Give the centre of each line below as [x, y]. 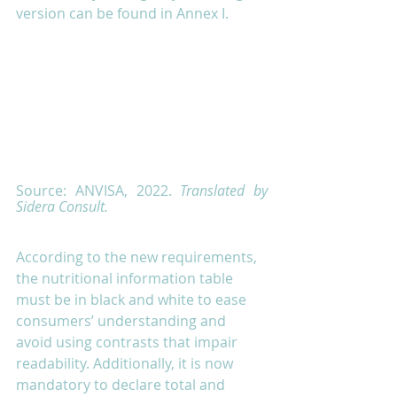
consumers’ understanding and [123, 320]
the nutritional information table [126, 278]
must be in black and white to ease [133, 299]
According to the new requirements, [138, 257]
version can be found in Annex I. [124, 13]
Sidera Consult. [62, 206]
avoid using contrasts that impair [128, 342]
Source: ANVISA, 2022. [98, 190]
